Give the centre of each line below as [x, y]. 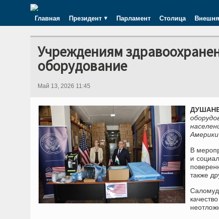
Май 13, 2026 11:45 [64, 86]
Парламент [133, 18]
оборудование [82, 66]
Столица [173, 18]
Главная [47, 18]
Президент [85, 18]
